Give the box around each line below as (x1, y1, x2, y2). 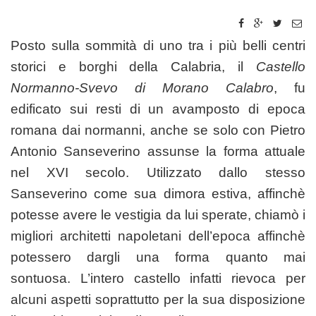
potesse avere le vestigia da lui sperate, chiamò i (11, 207, 305, 222)
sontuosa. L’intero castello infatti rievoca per (11, 270, 305, 286)
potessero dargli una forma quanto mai (11, 249, 305, 265)
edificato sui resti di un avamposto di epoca (11, 101, 305, 116)
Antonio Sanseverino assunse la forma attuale (11, 143, 305, 159)
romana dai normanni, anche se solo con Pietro (11, 122, 305, 138)
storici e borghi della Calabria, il (11, 59, 256, 74)
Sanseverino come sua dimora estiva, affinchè (11, 186, 305, 201)
